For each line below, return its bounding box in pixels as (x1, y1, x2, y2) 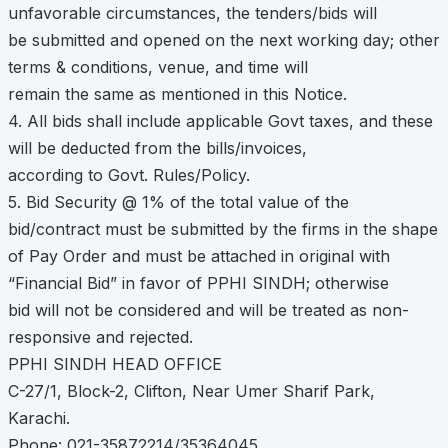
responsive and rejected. (8, 327, 193, 348)
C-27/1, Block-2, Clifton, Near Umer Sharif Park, (8, 381, 375, 402)
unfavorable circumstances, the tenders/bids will (8, 3, 377, 24)
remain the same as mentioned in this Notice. (8, 84, 347, 105)
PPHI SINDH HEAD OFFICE (8, 354, 222, 375)
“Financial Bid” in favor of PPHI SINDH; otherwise (8, 273, 389, 294)
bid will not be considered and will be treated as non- (8, 300, 409, 321)
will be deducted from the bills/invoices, (8, 138, 307, 159)
